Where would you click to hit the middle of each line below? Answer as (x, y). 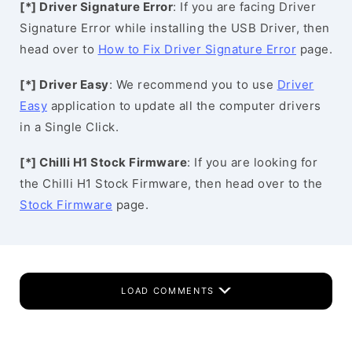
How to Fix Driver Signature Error (197, 49)
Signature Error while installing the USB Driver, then (175, 28)
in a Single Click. (69, 127)
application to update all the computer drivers (184, 106)
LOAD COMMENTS (170, 291)
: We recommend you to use (193, 84)
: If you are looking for (252, 162)
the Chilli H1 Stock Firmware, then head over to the (171, 183)
